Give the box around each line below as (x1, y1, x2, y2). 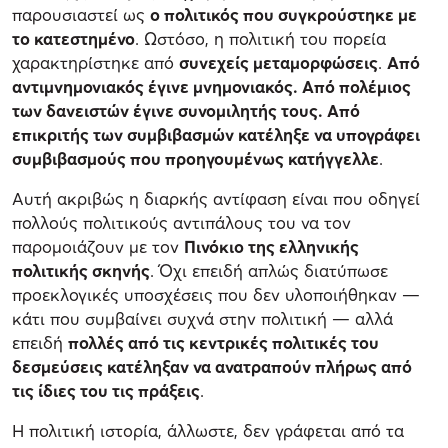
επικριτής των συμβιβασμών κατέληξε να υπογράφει (12, 124, 420, 146)
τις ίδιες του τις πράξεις (12, 380, 200, 402)
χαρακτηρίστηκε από (12, 52, 179, 74)
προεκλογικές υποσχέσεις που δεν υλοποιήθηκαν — (12, 284, 420, 306)
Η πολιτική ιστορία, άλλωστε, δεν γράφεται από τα (12, 420, 404, 442)
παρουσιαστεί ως (12, 4, 150, 26)
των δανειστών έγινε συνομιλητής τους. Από (12, 100, 360, 122)
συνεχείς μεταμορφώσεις (179, 52, 378, 74)
